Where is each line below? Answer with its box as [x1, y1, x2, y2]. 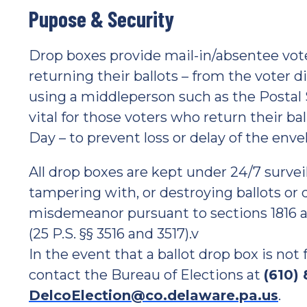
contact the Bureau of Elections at [29, 267, 264, 283]
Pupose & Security [29, 5, 174, 32]
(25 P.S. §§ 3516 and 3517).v [29, 225, 199, 242]
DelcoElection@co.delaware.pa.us [29, 287, 278, 304]
